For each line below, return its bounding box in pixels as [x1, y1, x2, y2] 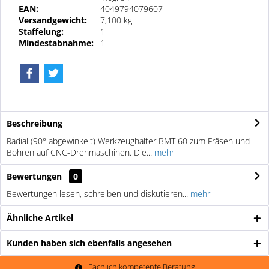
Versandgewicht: [19, 14, 87, 26]
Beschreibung [7, 117, 62, 129]
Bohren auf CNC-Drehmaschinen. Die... [7, 146, 152, 158]
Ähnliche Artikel [7, 211, 73, 223]
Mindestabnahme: [19, 37, 94, 49]
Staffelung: [19, 25, 64, 37]
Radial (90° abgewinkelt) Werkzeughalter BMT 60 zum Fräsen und [7, 134, 250, 147]
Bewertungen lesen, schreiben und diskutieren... [7, 187, 188, 199]
